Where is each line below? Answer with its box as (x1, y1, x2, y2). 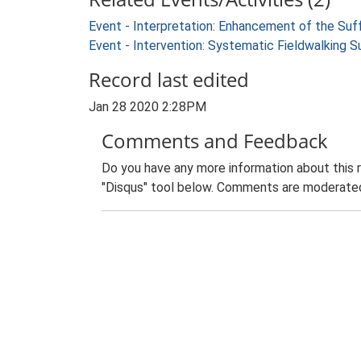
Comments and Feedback (102, 127, 328, 154)
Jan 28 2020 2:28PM (89, 99, 206, 114)
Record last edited (89, 66, 249, 93)
